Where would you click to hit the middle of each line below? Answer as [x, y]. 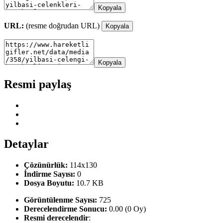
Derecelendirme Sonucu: [65, 209]
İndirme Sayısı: [50, 174]
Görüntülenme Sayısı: [60, 200]
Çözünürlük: [46, 165]
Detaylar [26, 144]
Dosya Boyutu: [49, 183]
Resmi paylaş [38, 84]
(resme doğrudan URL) [63, 25]
